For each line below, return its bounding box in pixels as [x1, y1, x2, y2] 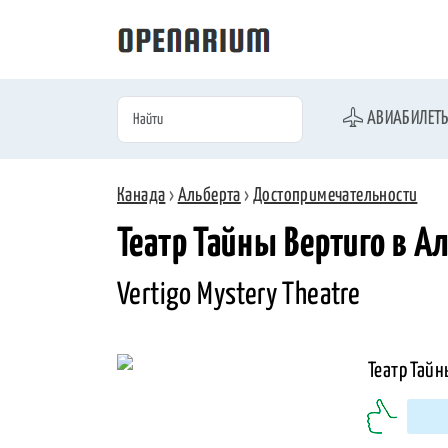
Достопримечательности [253, 186, 418, 206]
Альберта [177, 186, 241, 206]
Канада [117, 186, 166, 206]
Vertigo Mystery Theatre [117, 279, 361, 310]
